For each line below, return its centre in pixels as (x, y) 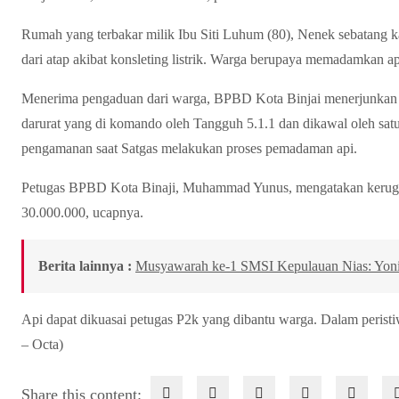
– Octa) (42, 344)
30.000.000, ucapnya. (82, 212)
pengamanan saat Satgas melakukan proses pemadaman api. (189, 148)
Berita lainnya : (85, 265)
